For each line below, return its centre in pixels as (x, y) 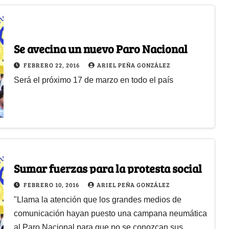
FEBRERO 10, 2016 (52, 184)
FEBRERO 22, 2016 (52, 65)
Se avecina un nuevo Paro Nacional (100, 48)
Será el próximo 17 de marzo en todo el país (93, 80)
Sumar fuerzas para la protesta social (108, 168)
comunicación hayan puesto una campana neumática (110, 213)
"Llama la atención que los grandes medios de (97, 199)
